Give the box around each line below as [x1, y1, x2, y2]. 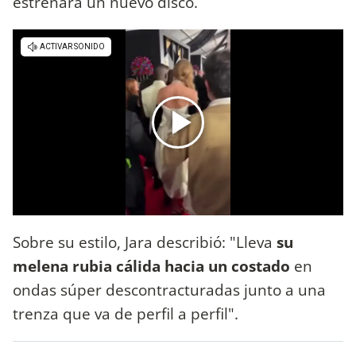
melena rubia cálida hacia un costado [13, 254, 290, 277]
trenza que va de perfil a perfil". [13, 302, 242, 324]
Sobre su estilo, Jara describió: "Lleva [13, 230, 277, 253]
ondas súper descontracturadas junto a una [13, 278, 326, 300]
